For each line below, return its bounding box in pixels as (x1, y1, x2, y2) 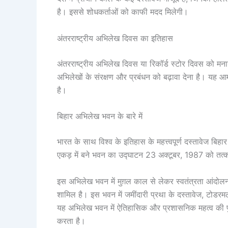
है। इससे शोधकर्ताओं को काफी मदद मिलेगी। (57, 6, 188, 17)
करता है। (57, 215, 85, 226)
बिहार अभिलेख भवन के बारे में (57, 111, 145, 122)
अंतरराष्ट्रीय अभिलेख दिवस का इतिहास (57, 33, 176, 43)
